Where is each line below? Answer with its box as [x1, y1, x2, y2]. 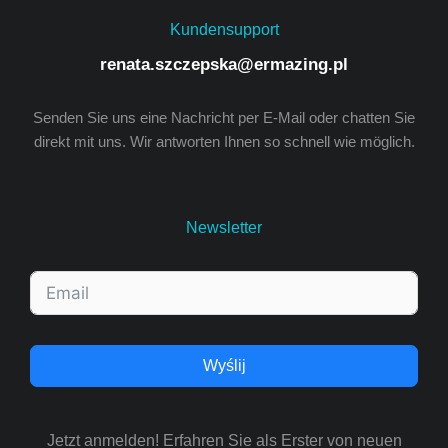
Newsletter [186, 219, 262, 236]
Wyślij [202, 357, 246, 374]
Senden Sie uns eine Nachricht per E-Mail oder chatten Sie [33, 109, 415, 126]
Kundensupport [169, 21, 279, 38]
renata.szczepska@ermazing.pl [100, 55, 348, 74]
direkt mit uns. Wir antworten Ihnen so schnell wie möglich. [33, 133, 415, 150]
